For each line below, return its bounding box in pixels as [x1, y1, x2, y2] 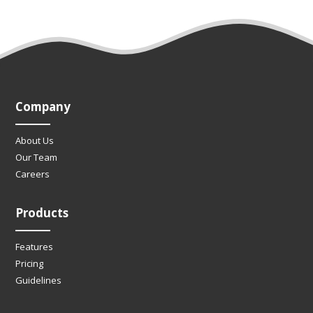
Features [15, 240, 54, 254]
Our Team [15, 151, 58, 164]
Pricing [15, 257, 44, 270]
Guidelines [15, 274, 62, 287]
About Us [15, 134, 54, 147]
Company [15, 99, 71, 115]
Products [15, 205, 69, 221]
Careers [15, 168, 50, 181]
